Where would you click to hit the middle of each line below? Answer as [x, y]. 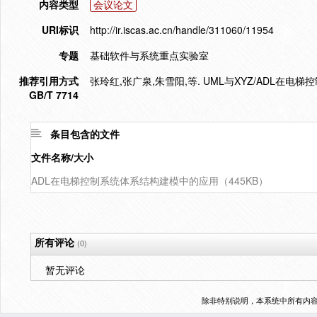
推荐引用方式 [49, 81]
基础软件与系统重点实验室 [149, 55]
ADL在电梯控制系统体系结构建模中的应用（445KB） [150, 180]
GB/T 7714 [54, 95]
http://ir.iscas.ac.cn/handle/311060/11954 [182, 30]
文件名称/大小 [62, 157]
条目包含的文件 [85, 134]
